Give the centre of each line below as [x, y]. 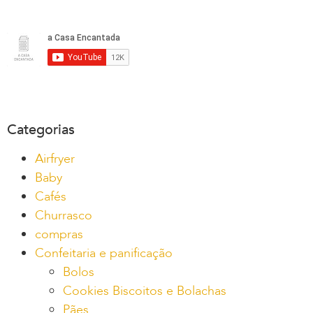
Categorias [41, 129]
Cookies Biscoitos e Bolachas [145, 291]
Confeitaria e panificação [104, 253]
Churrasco [64, 215]
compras [59, 234]
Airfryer [55, 159]
